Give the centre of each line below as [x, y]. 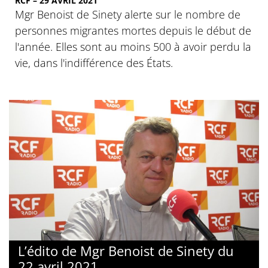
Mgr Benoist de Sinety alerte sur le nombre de [128, 14]
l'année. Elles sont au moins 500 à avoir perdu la [133, 46]
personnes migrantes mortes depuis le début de [133, 30]
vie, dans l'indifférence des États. [94, 63]
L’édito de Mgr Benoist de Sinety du [126, 250]
